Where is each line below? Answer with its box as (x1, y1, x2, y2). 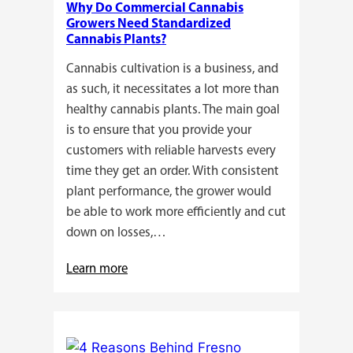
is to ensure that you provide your (66, 124, 251, 138)
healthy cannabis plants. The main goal (66, 103, 280, 117)
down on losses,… (66, 226, 166, 240)
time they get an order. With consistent (66, 165, 279, 179)
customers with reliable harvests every (66, 144, 276, 158)
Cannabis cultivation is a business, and (66, 62, 278, 76)
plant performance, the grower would (66, 185, 271, 199)
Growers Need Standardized (66, 17, 231, 32)
